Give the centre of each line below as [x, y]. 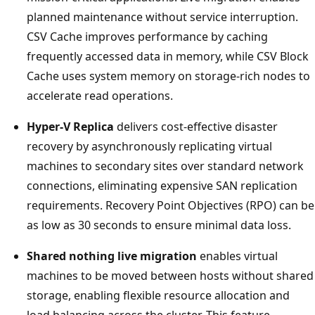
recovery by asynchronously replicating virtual [149, 146]
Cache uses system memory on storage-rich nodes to [168, 76]
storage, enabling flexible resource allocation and [158, 295]
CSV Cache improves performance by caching [147, 36]
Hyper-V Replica [70, 126]
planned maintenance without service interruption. [162, 17]
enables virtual [237, 256]
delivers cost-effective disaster [196, 126]
